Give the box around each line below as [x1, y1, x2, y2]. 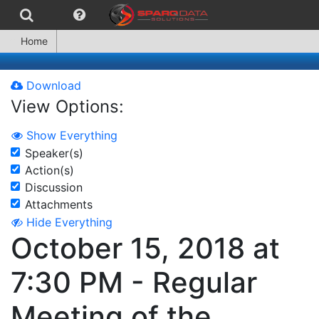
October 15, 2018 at [11, 231, 280, 266]
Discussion [25, 179, 83, 194]
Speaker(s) [25, 145, 83, 160]
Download [23, 78, 81, 93]
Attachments [25, 197, 93, 211]
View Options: [11, 96, 124, 117]
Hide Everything [26, 215, 113, 230]
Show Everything [26, 127, 117, 142]
